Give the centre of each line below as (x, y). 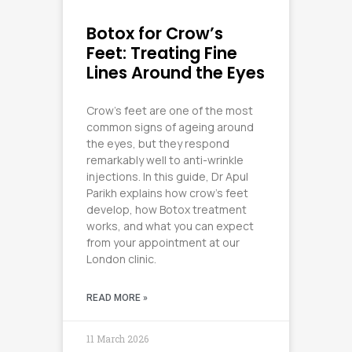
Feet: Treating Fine (162, 53)
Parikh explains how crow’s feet (167, 192)
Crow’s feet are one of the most (170, 110)
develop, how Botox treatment (167, 209)
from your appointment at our (163, 242)
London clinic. (121, 258)
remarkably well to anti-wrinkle (165, 159)
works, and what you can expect (170, 225)
